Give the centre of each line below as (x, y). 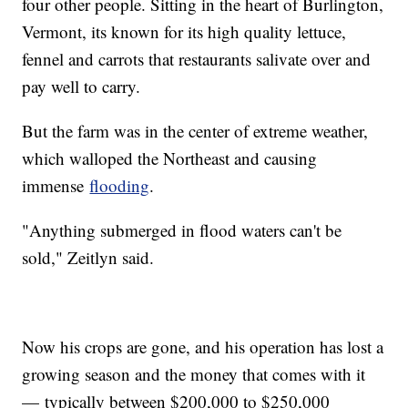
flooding (120, 185)
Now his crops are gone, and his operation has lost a (203, 346)
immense (56, 185)
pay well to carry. (82, 86)
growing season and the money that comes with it (194, 373)
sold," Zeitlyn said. (88, 257)
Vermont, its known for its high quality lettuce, (184, 31)
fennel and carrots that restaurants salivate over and (197, 58)
